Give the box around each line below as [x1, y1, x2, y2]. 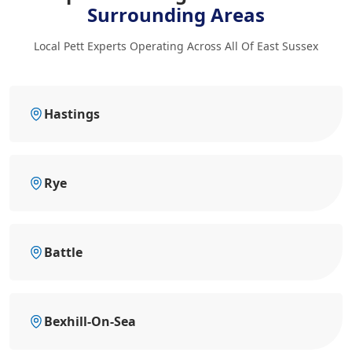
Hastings [44, 104, 100, 123]
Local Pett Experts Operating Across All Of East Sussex [34, 38, 318, 53]
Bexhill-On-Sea [44, 312, 136, 330]
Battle [44, 243, 82, 261]
